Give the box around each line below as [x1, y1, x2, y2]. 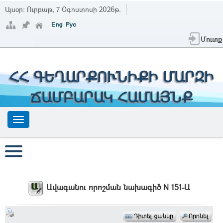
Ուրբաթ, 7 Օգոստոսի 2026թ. [27, 4, 121, 14]
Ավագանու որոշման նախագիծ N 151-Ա [46, 182, 190, 193]
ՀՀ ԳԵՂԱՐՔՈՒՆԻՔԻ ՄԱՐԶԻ [9, 67, 214, 86]
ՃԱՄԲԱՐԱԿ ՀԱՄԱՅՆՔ [30, 87, 193, 107]
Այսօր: [5, 4, 27, 14]
